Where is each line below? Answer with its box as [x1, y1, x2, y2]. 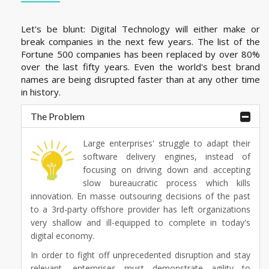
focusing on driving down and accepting [83, 163, 250, 175]
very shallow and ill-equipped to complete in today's [31, 216, 250, 228]
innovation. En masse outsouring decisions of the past [31, 190, 250, 202]
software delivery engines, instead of [83, 150, 250, 162]
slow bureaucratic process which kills [83, 177, 250, 189]
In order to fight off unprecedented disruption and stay [31, 249, 250, 261]
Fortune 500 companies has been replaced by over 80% [21, 47, 260, 60]
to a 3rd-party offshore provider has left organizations [31, 203, 250, 215]
